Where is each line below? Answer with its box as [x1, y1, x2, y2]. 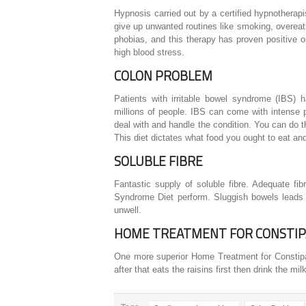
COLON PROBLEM [114, 66, 212, 86]
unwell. [114, 205, 141, 216]
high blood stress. [114, 47, 184, 58]
